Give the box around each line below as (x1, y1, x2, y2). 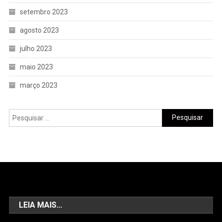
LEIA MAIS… (19, 200, 63, 210)
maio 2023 (19, 62, 53, 71)
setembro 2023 (19, 7, 68, 16)
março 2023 (19, 81, 57, 89)
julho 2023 (19, 44, 52, 53)
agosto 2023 (19, 26, 59, 34)
